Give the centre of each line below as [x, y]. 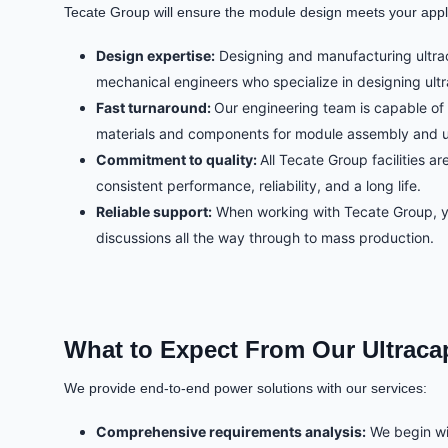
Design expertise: [155, 56]
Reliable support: [154, 212]
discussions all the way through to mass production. [265, 238]
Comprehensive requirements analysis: [231, 432]
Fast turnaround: [155, 108]
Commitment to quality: [178, 160]
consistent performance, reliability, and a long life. [258, 186]
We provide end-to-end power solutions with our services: [245, 388]
